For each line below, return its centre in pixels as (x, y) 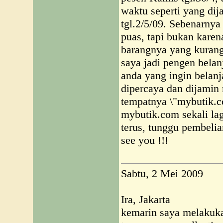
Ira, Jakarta (146, 199)
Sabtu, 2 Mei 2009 (162, 173)
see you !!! (145, 140)
